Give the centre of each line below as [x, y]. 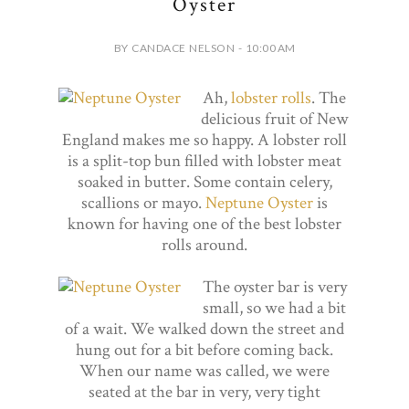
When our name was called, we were [204, 371]
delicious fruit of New [274, 119]
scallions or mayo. [143, 203]
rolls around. [204, 245]
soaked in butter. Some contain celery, [204, 182]
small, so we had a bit [274, 308]
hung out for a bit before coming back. [204, 350]
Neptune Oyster [261, 203]
